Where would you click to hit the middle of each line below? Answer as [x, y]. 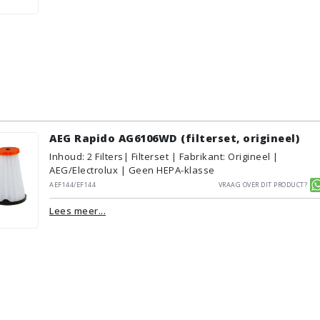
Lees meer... [77, 210]
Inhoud [66, 156]
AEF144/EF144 [72, 184]
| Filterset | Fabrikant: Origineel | [201, 156]
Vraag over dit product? [262, 184]
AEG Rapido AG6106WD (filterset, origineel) [174, 138]
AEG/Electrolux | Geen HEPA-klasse [132, 170]
